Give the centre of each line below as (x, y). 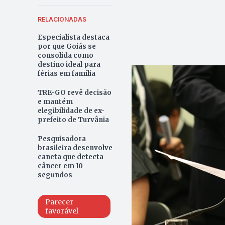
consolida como (65, 55)
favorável (62, 211)
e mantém (55, 101)
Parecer (59, 202)
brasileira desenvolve (75, 148)
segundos (55, 175)
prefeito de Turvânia (73, 120)
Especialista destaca (73, 37)
